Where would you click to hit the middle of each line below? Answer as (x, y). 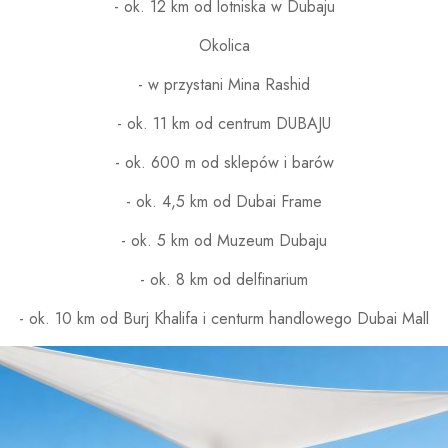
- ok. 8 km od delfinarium (224, 279)
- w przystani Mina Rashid (224, 84)
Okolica (224, 45)
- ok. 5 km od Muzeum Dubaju (224, 240)
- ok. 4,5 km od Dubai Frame (224, 201)
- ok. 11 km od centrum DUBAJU (224, 123)
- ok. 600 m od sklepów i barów (224, 162)
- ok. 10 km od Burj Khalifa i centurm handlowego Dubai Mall (224, 318)
